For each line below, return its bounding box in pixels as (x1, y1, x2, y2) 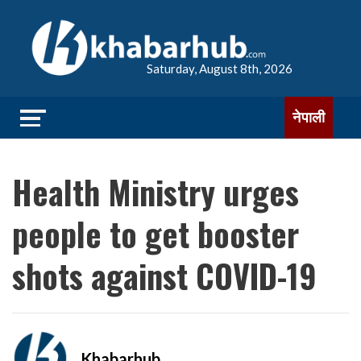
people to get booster (12, 210, 299, 258)
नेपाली (293, 109, 325, 126)
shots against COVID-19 (12, 251, 317, 300)
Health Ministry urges (12, 168, 299, 216)
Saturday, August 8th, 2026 (147, 61, 293, 76)
